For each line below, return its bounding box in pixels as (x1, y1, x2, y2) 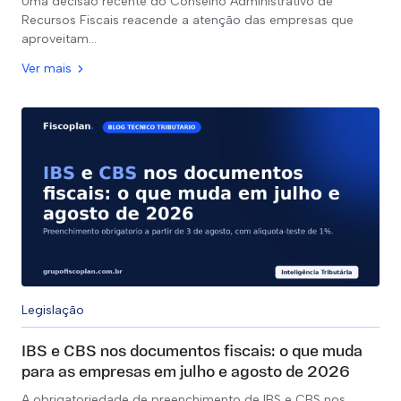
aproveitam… (21, 31, 97, 47)
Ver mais (21, 61, 72, 76)
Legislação (21, 303, 84, 318)
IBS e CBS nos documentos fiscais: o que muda (21, 344, 363, 361)
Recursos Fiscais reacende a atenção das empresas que (21, 13, 354, 28)
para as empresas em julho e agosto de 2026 (21, 364, 350, 381)
